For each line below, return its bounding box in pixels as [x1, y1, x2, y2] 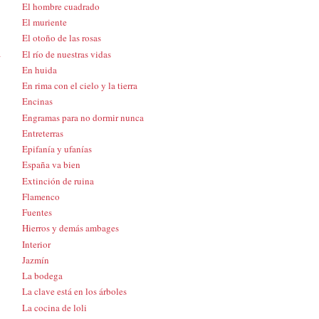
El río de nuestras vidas [22, 47, 111, 61]
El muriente [22, 16, 67, 29]
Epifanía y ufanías [22, 142, 92, 156]
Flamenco [22, 189, 60, 203]
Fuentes [22, 206, 52, 219]
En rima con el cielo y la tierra [22, 79, 137, 93]
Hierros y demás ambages [22, 221, 119, 235]
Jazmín [22, 253, 49, 266]
